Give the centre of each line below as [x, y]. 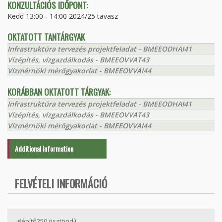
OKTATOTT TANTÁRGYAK [46, 37]
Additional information [44, 149]
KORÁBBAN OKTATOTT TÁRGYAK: [59, 92]
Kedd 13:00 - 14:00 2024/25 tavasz [63, 16]
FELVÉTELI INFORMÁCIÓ [61, 184]
